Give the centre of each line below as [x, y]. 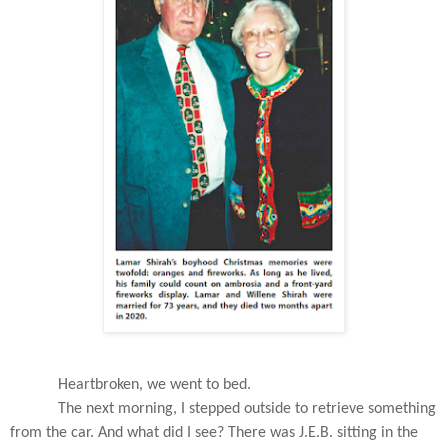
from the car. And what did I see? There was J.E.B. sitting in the [214, 433]
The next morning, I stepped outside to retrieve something [247, 409]
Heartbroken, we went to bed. [156, 385]
